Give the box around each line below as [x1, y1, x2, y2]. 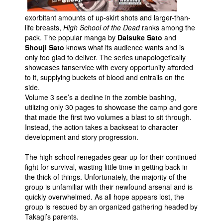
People [17, 9, 39, 19]
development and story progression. [25, 132, 138, 142]
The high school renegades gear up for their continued [25, 152, 197, 162]
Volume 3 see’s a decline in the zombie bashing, [25, 92, 176, 102]
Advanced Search [10, 92, 64, 102]
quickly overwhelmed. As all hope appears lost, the [25, 192, 184, 202]
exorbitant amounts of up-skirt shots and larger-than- [25, 12, 191, 22]
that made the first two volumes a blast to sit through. [25, 112, 192, 122]
